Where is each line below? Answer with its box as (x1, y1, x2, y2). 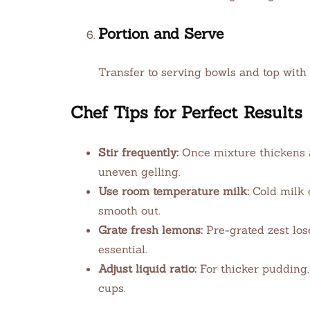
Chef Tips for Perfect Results (71, 102, 302, 123)
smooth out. (98, 203, 160, 217)
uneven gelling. (98, 165, 180, 179)
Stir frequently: (98, 145, 179, 159)
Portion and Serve (98, 24, 224, 43)
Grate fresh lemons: (98, 223, 203, 237)
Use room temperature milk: (98, 184, 249, 198)
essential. (98, 242, 147, 256)
